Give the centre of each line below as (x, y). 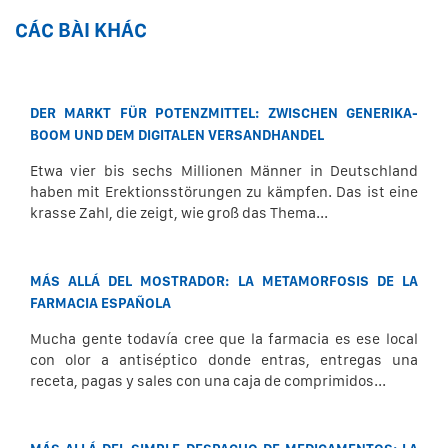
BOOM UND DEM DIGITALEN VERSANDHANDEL (177, 135)
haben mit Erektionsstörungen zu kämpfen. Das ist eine (224, 192)
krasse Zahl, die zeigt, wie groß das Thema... (179, 213)
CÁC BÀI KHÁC (81, 30)
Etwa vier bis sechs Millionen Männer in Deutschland (224, 171)
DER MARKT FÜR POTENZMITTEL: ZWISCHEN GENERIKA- (224, 113)
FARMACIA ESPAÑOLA (100, 303)
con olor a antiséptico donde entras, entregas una (224, 360)
